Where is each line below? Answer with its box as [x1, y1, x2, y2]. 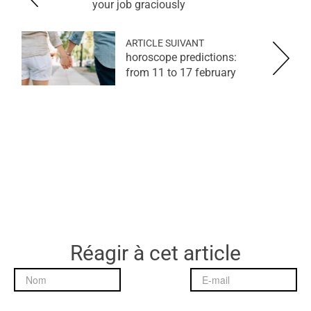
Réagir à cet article [70, 241, 241, 266]
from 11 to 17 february [126, 66, 236, 80]
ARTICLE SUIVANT [126, 37, 204, 49]
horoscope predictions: [126, 51, 237, 65]
